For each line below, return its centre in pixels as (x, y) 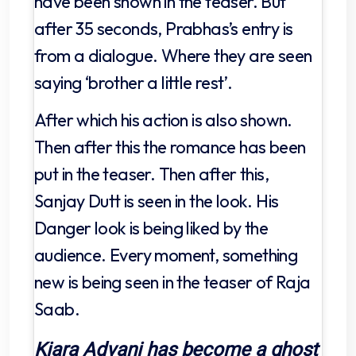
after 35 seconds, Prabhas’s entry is (164, 28)
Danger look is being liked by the (151, 228)
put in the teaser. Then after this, (151, 174)
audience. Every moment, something (166, 255)
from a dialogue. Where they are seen (173, 55)
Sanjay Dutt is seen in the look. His (157, 201)
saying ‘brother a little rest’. (133, 82)
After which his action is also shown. (163, 120)
